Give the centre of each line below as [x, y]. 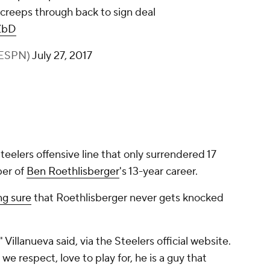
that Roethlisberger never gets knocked [127, 198]
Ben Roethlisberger [73, 172]
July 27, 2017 [62, 56]
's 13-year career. [160, 172]
